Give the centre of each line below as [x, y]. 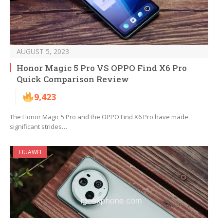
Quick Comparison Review [73, 79]
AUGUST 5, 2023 [43, 52]
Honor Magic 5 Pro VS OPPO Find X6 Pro [102, 68]
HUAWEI [30, 152]
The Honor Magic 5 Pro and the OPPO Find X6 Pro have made [99, 117]
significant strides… [38, 127]
